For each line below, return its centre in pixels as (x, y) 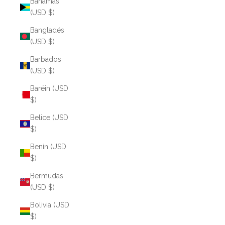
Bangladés (47, 30)
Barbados (46, 59)
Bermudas (47, 176)
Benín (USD (48, 147)
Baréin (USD (49, 88)
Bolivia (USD (50, 205)
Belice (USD (49, 118)
